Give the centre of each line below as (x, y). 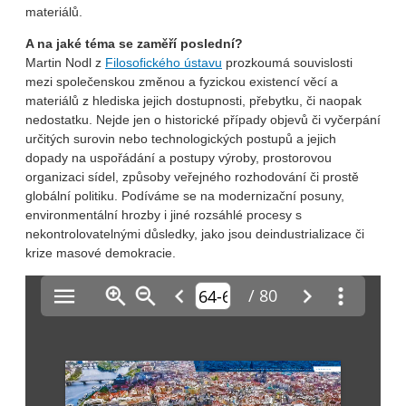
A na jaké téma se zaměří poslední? (134, 43)
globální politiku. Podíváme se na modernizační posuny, (185, 195)
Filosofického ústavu (164, 62)
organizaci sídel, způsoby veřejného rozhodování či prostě (192, 176)
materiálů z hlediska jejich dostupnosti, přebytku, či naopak (193, 100)
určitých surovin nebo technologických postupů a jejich (181, 138)
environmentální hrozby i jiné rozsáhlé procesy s (164, 214)
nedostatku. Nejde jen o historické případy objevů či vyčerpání (203, 119)
